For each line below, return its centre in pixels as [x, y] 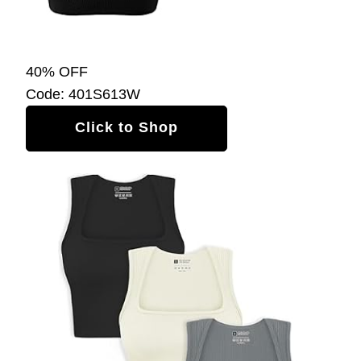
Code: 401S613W [83, 94]
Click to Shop [127, 127]
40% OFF [57, 71]
